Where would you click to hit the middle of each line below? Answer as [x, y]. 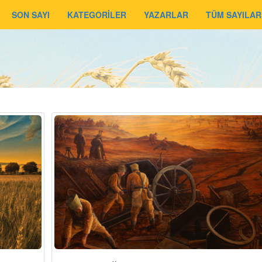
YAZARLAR [166, 15]
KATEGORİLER [97, 15]
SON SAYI [31, 15]
